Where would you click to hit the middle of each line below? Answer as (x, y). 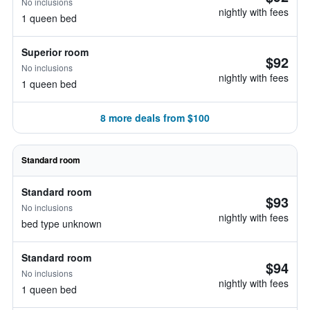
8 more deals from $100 (155, 118)
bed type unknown (62, 224)
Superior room (55, 52)
